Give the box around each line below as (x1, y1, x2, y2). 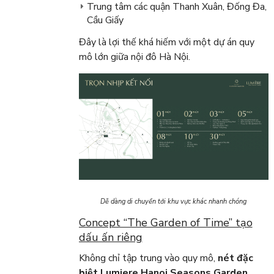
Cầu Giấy (86, 13, 124, 28)
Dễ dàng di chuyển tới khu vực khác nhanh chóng (100, 196, 247, 206)
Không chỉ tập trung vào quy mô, (78, 251, 218, 265)
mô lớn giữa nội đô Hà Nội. (78, 50, 190, 64)
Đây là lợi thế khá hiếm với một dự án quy (78, 35, 254, 50)
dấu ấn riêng (78, 229, 143, 245)
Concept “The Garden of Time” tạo (78, 215, 253, 230)
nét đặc (217, 251, 253, 265)
